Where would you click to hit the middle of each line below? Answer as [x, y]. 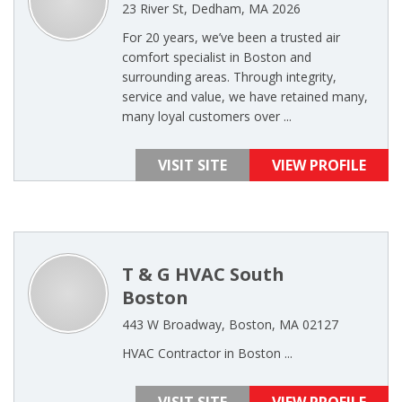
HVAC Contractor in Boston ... [207, 353]
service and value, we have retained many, [245, 96]
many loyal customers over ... [207, 116]
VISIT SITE [192, 165]
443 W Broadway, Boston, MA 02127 [230, 324]
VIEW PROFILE [319, 165]
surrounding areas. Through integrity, [229, 77]
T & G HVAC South [203, 274]
